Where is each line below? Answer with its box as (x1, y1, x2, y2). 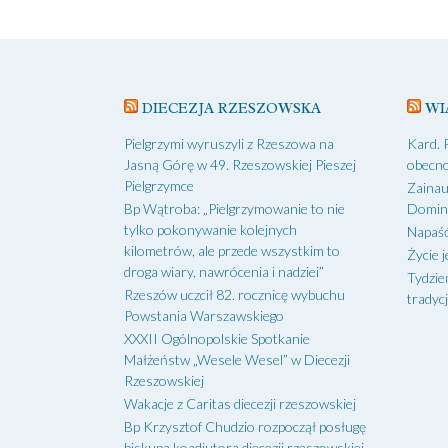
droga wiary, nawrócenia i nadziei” (124, 262, 324, 280)
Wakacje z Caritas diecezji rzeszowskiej (124, 394, 356, 412)
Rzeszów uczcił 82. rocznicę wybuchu (124, 285, 345, 303)
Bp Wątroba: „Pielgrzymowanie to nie (124, 199, 345, 217)
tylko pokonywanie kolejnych (124, 220, 297, 238)
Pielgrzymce (124, 176, 194, 194)
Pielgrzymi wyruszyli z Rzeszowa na (124, 134, 334, 152)
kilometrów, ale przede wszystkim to (124, 241, 340, 259)
